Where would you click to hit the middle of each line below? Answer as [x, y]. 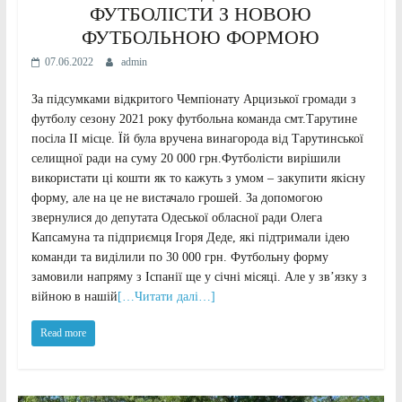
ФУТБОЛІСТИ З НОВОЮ [201, 13]
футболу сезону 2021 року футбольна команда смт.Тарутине [194, 118]
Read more [63, 332]
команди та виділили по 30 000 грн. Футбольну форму [179, 257]
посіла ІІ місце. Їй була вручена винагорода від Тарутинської [197, 138]
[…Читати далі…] [166, 296]
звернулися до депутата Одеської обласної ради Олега [176, 217]
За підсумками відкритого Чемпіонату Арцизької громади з [193, 99]
